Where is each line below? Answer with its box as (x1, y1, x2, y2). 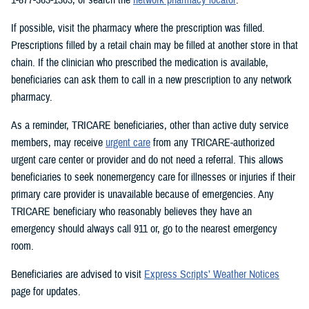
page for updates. (11, 284, 81, 299)
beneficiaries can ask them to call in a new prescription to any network (11, 72, 292, 87)
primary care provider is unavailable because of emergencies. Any (11, 187, 274, 201)
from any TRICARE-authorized (150, 135, 275, 150)
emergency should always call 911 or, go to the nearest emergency (11, 221, 277, 236)
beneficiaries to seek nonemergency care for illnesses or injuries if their (11, 170, 295, 184)
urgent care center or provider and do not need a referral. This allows (11, 152, 283, 167)
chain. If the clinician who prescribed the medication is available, (11, 55, 268, 70)
